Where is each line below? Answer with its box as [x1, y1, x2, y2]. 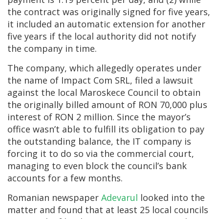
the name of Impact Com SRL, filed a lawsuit [7, 74, 193, 86]
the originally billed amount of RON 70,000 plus [7, 99, 207, 110]
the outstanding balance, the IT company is [7, 135, 191, 147]
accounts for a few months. [7, 172, 123, 184]
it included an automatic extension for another [7, 18, 205, 30]
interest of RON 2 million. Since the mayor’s [7, 111, 191, 123]
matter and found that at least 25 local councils [7, 204, 208, 216]
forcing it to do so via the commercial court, [7, 148, 194, 159]
